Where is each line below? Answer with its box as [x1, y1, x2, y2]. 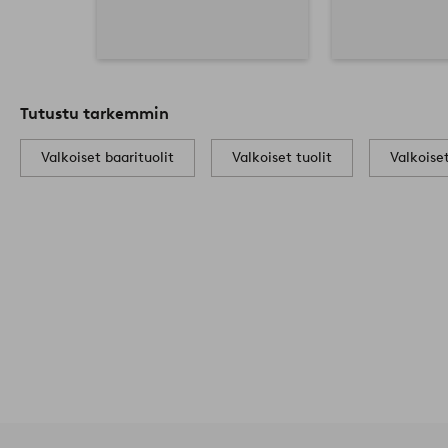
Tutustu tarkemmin [20, 103, 169, 123]
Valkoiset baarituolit [41, 148, 174, 166]
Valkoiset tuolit [232, 148, 332, 166]
